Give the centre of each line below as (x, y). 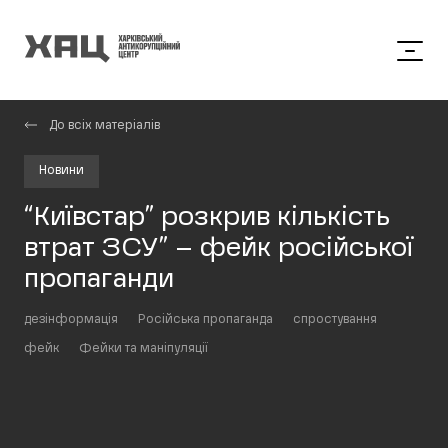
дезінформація (71, 320)
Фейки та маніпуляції (143, 349)
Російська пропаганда (205, 320)
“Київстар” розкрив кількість (207, 218)
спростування (335, 320)
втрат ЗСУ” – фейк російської (218, 249)
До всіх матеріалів (104, 126)
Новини (61, 171)
